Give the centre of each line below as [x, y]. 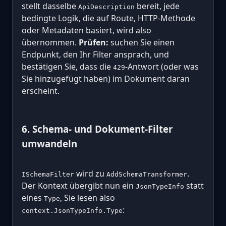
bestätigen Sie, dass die [67, 67]
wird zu [90, 173]
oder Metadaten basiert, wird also [87, 31]
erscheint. [41, 91]
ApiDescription [106, 7]
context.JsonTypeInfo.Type [72, 210]
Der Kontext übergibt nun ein [79, 185]
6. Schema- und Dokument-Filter [97, 129]
